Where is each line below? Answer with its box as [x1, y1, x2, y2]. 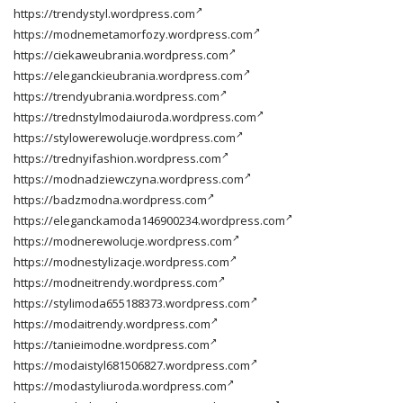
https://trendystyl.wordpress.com [13, 4, 195, 22]
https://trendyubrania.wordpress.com [13, 87, 219, 104]
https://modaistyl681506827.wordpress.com [13, 356, 250, 373]
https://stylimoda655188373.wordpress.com [13, 294, 250, 311]
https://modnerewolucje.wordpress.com [13, 232, 232, 249]
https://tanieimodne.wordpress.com [13, 336, 210, 353]
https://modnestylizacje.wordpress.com [13, 253, 229, 270]
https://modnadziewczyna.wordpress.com [13, 170, 244, 187]
